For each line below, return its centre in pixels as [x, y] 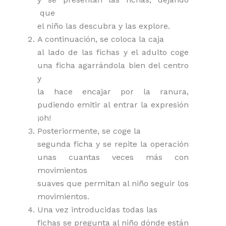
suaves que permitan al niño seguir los [113, 183]
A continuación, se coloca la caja [101, 39]
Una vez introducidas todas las [97, 209]
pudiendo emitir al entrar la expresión [113, 104]
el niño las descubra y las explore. [104, 26]
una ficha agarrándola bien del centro [113, 65]
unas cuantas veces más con [113, 157]
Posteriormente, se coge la [89, 131]
